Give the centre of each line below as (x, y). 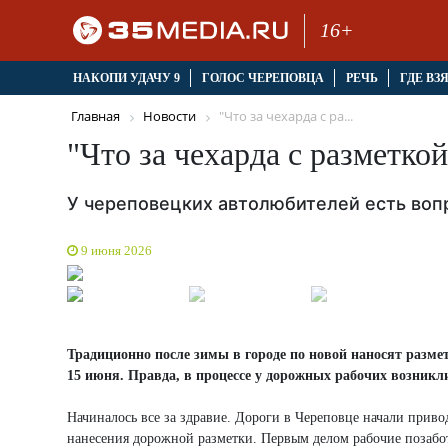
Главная (95, 116)
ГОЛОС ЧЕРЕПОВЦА (262, 78)
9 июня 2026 (116, 250)
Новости (169, 116)
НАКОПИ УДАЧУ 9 (126, 78)
